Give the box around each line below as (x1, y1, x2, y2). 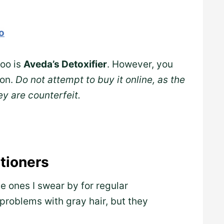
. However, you (107, 58, 173, 70)
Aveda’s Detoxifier (23, 58, 107, 70)
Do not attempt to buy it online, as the (15, 74, 185, 86)
